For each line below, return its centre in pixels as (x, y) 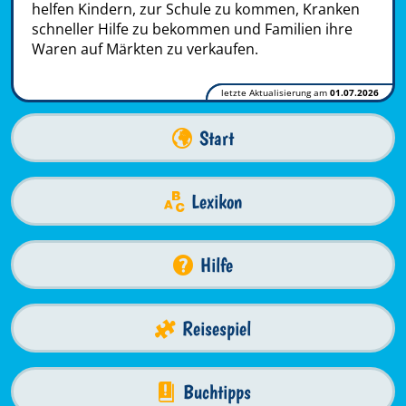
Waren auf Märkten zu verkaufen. (145, 49)
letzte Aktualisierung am (275, 93)
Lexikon (217, 201)
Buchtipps (217, 391)
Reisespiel (217, 328)
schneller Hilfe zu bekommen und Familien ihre (192, 29)
